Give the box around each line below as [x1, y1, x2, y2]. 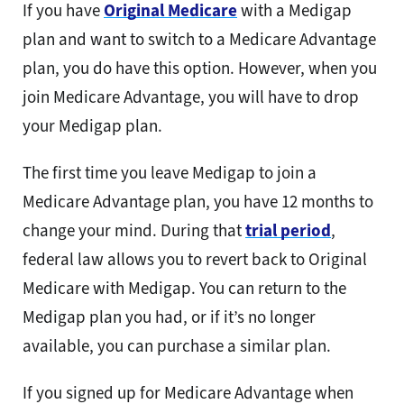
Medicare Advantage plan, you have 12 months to [23, 190, 373, 214]
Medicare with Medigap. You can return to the [23, 277, 346, 300]
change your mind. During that [23, 219, 245, 243]
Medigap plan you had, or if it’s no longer [23, 306, 316, 329]
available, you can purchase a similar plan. [23, 335, 331, 358]
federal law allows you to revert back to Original [23, 248, 367, 271]
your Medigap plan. [23, 115, 166, 138]
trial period [245, 219, 331, 243]
